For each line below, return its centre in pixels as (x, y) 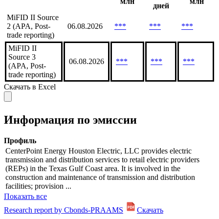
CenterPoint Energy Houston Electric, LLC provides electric (99, 151)
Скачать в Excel (30, 87)
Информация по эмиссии (70, 120)
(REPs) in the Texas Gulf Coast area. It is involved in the (93, 169)
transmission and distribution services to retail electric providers (102, 160)
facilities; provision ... (38, 186)
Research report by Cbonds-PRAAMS (64, 210)
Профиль (20, 141)
